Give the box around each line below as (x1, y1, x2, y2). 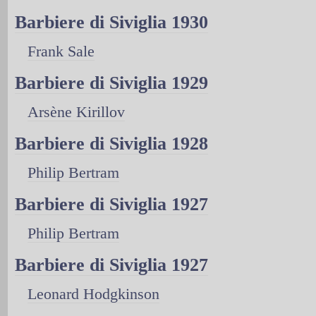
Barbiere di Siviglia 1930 (15, 11, 208, 32)
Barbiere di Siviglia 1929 (15, 72, 208, 93)
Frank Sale (28, 42, 95, 60)
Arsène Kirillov (28, 102, 125, 121)
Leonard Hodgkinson (28, 284, 159, 303)
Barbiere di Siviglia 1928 (15, 133, 208, 154)
